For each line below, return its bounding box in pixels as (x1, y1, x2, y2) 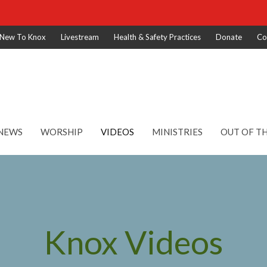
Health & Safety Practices (114, 32, 201, 42)
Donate (216, 32, 242, 42)
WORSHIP (41, 126, 83, 137)
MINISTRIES (152, 126, 203, 137)
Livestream (61, 32, 99, 42)
